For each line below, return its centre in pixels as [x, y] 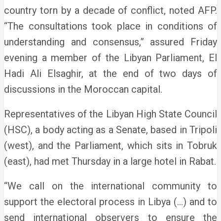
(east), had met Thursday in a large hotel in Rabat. [110, 161]
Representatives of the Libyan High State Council [110, 114]
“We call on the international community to [110, 186]
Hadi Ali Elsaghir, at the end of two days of [110, 74]
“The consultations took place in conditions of [110, 26]
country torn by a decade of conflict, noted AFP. [110, 10]
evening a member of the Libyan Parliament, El [110, 58]
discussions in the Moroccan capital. [83, 89]
